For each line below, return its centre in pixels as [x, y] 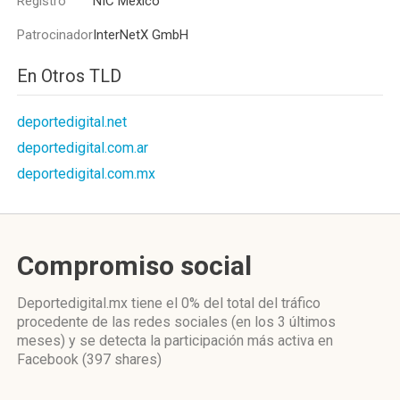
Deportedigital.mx [74, 303]
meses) [41, 341]
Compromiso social [134, 266]
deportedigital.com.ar [83, 148]
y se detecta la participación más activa [192, 341]
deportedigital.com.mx [86, 174]
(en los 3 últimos [283, 322]
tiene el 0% [166, 303]
